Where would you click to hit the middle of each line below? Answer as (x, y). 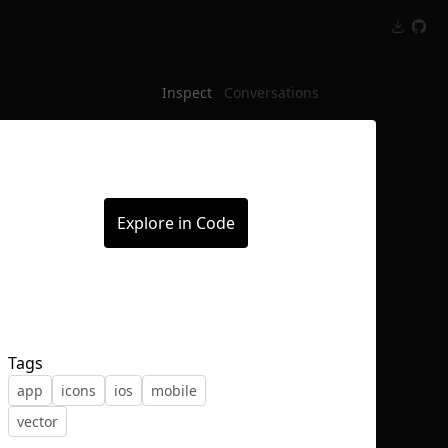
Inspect (187, 92)
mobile (174, 390)
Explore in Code (176, 223)
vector (37, 421)
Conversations (271, 92)
